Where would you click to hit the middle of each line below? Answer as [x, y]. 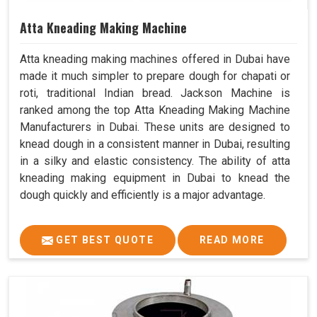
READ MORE [232, 240]
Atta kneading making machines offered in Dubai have [155, 59]
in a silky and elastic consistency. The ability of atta [155, 161]
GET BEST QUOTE [103, 240]
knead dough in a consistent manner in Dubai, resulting [155, 144]
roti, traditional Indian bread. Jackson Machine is [155, 93]
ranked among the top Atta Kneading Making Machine [155, 110]
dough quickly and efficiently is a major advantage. [143, 195]
